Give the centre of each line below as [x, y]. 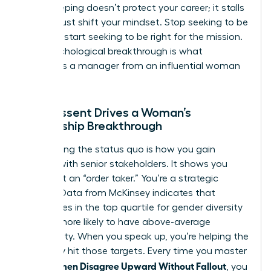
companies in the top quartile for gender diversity [132, 207]
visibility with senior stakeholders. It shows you [125, 164]
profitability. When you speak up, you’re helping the [135, 236]
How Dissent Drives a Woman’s [107, 112]
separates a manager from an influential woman [131, 66]
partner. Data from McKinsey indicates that [119, 193]
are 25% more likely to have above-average [116, 222]
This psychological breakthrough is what [113, 51]
